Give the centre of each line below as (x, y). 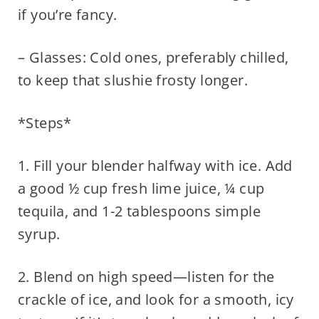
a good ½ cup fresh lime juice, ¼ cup (141, 189)
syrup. (39, 234)
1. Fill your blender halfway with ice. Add (155, 166)
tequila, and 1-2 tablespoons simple (139, 211)
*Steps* (45, 123)
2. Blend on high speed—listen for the (146, 277)
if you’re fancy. (67, 15)
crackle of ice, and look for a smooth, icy (156, 300)
